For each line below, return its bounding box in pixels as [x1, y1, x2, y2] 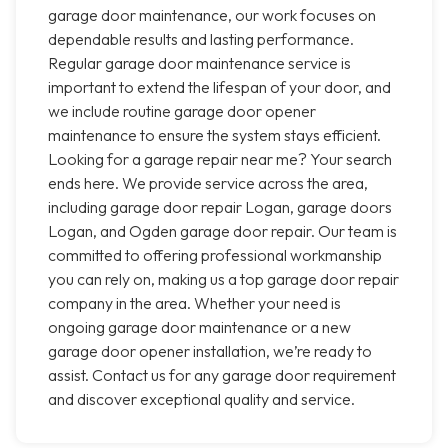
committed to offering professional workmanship [48, 245, 382, 266]
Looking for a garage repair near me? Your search [48, 149, 392, 170]
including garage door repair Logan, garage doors [48, 197, 392, 218]
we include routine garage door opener [48, 101, 316, 122]
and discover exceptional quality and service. [48, 389, 355, 410]
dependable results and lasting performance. [48, 29, 354, 50]
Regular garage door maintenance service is [48, 53, 351, 74]
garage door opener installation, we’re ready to [48, 341, 372, 362]
